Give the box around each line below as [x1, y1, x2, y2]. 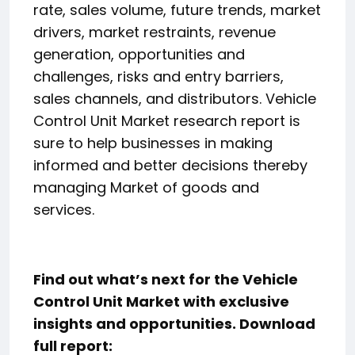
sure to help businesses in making [33, 132, 273, 153]
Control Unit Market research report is [33, 110, 300, 131]
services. [33, 199, 94, 219]
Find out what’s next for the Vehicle [33, 269, 298, 289]
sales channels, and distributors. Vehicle [33, 88, 316, 109]
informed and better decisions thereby [33, 155, 307, 175]
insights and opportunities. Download [33, 313, 315, 334]
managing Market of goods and [33, 177, 259, 197]
